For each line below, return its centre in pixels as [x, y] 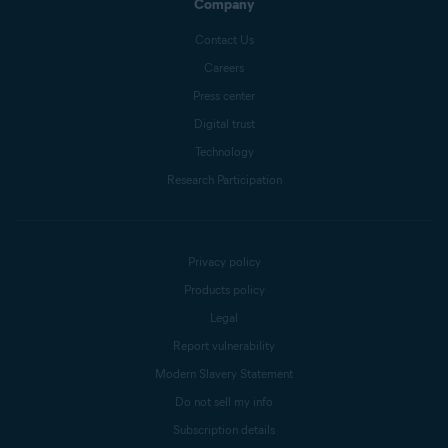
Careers [224, 67]
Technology [224, 151]
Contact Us [224, 39]
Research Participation [224, 179]
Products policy [224, 289]
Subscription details [224, 429]
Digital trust [224, 123]
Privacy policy [224, 261]
